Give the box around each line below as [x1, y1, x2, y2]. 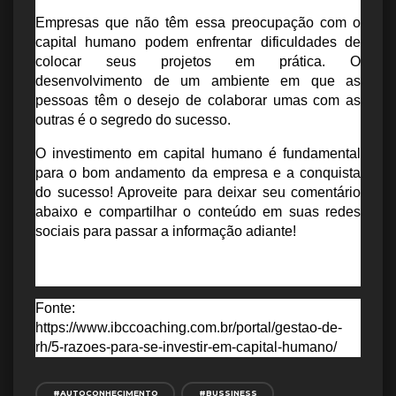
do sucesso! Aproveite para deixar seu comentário [35, 185, 361, 201]
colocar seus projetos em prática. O [35, 54, 361, 70]
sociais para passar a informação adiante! [35, 224, 296, 240]
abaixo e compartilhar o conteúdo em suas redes [35, 204, 361, 220]
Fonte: [35, 301, 75, 316]
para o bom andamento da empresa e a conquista [35, 165, 361, 181]
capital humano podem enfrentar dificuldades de [35, 34, 361, 50]
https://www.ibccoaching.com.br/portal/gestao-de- [35, 320, 342, 336]
